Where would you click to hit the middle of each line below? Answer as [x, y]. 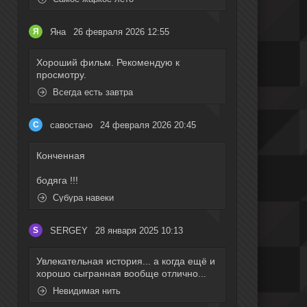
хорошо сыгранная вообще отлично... [121, 274]
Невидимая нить [85, 291]
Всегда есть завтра [91, 93]
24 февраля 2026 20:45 [148, 125]
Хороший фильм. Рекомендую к [108, 63]
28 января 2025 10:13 [139, 230]
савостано [71, 125]
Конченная [61, 156]
